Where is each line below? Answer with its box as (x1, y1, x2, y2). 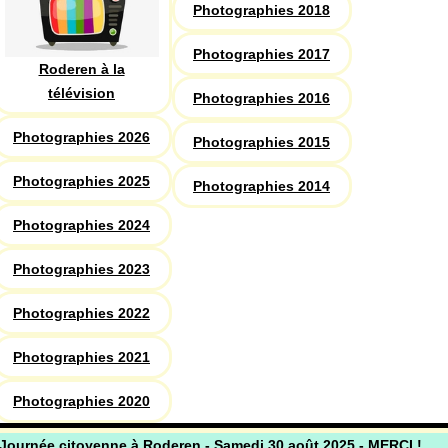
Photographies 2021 (13, 348, 150, 365)
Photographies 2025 (13, 172, 150, 189)
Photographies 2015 (193, 133, 330, 150)
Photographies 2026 (13, 128, 150, 145)
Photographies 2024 (13, 216, 150, 233)
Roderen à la (38, 60, 125, 77)
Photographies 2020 (13, 392, 150, 409)
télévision (48, 84, 115, 101)
